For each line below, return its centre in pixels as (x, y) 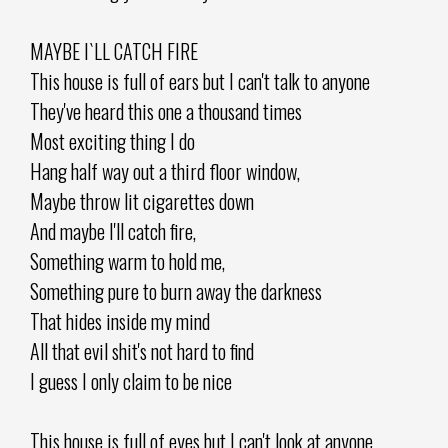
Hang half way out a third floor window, (165, 170)
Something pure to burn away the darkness (176, 290)
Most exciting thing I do (112, 140)
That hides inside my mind (120, 320)
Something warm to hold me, (127, 260)
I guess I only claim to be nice (131, 380)
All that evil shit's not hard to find (142, 350)
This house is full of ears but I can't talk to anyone (200, 80)
